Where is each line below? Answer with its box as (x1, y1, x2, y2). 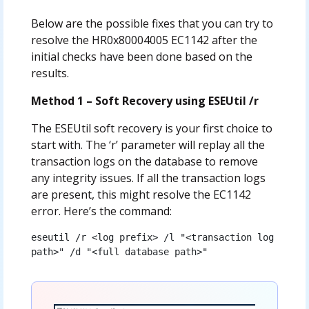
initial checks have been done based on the (30, 49, 252, 65)
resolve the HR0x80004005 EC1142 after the (30, 32, 257, 48)
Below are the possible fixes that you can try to (30, 16, 273, 32)
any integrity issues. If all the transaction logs (30, 170, 266, 186)
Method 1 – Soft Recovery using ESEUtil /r (30, 93, 259, 109)
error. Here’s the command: (30, 203, 172, 219)
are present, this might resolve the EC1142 (30, 187, 251, 203)
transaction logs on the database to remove (30, 154, 258, 170)
